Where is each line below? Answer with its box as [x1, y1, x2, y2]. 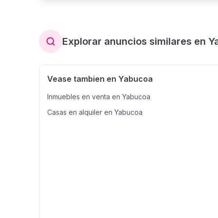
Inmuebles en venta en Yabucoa [47, 92, 150, 101]
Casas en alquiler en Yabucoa [47, 108, 143, 116]
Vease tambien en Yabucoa [47, 74, 153, 84]
